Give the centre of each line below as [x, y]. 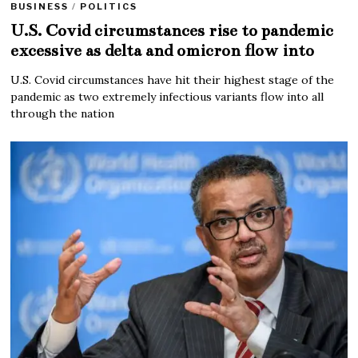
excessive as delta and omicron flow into [163, 50]
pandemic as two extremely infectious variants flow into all [167, 96]
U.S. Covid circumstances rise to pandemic [172, 30]
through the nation [63, 113]
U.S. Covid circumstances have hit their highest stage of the [173, 80]
